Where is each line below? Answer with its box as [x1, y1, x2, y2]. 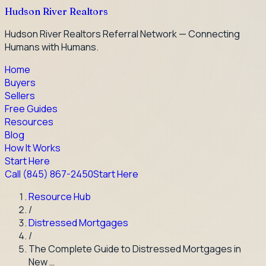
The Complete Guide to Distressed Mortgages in [28, 242, 241, 255]
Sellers [5, 89, 35, 102]
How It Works [5, 141, 61, 154]
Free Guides [5, 102, 58, 115]
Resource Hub [28, 190, 91, 203]
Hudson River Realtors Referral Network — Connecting [5, 27, 240, 40]
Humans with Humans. [5, 40, 99, 53]
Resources [5, 115, 53, 128]
